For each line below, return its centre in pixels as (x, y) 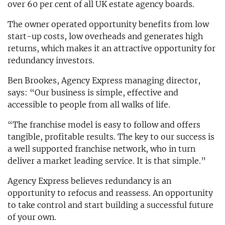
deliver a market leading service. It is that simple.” (107, 160)
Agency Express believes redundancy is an (89, 181)
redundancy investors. (51, 60)
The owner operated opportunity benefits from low (108, 24)
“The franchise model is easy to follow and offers (104, 124)
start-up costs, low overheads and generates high (105, 36)
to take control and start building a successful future (110, 205)
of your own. (32, 217)
